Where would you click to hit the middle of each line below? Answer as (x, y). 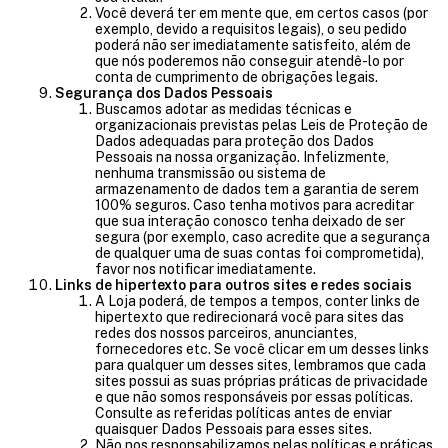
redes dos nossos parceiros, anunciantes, (226, 333)
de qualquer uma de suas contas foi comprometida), (259, 253)
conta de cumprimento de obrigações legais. (236, 77)
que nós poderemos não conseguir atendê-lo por (249, 61)
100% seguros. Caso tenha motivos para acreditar (254, 205)
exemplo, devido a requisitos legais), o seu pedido (251, 29)
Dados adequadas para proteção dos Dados (234, 141)
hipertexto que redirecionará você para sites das (249, 317)
